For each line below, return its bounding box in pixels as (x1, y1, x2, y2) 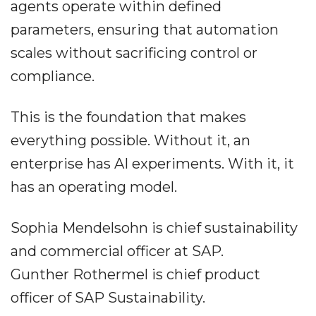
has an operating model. (11, 178, 177, 196)
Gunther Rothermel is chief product (11, 266, 260, 284)
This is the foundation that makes (11, 109, 246, 126)
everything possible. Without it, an (11, 132, 250, 150)
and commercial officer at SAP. (11, 243, 224, 260)
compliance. (11, 68, 95, 85)
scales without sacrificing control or (11, 44, 257, 62)
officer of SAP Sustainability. (11, 289, 205, 307)
